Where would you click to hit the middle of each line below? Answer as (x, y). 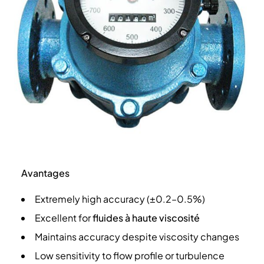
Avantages (45, 173)
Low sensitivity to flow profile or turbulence (129, 255)
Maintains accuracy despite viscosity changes (137, 236)
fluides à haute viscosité (146, 217)
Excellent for (63, 217)
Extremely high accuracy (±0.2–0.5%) (120, 199)
